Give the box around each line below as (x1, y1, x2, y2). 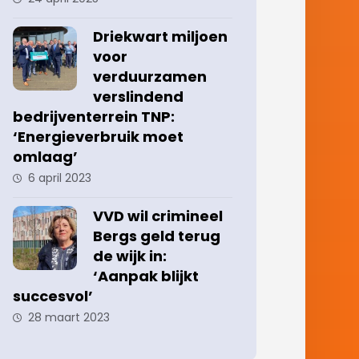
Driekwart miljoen (93, 26, 228, 46)
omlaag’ (13, 147, 79, 167)
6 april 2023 (28, 170, 92, 186)
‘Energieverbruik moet (13, 127, 184, 147)
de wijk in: (93, 246, 167, 266)
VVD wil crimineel (93, 206, 224, 226)
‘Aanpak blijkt (93, 266, 200, 286)
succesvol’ (13, 286, 94, 306)
